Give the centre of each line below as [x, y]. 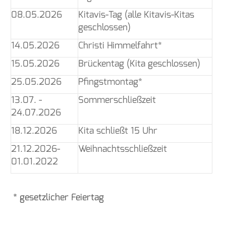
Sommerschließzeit [117, 100]
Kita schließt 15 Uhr [118, 130]
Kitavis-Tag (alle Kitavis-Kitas [136, 14]
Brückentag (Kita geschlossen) [139, 63]
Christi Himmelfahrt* [120, 45]
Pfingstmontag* [110, 81]
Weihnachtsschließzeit [123, 149]
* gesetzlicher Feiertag [57, 197]
